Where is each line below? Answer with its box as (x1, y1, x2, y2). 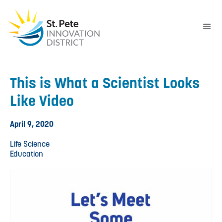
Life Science (10, 138, 50, 149)
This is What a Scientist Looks (10, 73, 200, 92)
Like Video (10, 91, 74, 110)
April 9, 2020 (10, 118, 54, 129)
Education (10, 148, 43, 159)
